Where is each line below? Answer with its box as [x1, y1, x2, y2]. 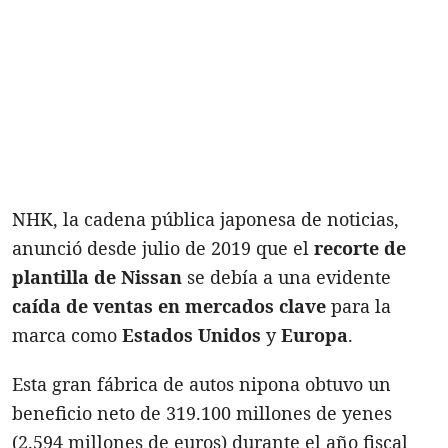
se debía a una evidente [182, 264, 391, 289]
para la [326, 293, 391, 318]
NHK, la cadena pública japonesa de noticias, [12, 206, 399, 231]
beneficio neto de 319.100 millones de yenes [12, 400, 392, 425]
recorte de [314, 235, 406, 260]
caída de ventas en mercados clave [12, 293, 326, 318]
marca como [12, 322, 122, 347]
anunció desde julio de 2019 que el [12, 235, 314, 260]
